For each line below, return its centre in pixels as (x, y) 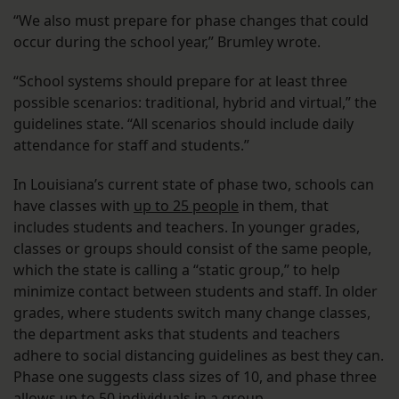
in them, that (284, 206)
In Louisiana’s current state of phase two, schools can (194, 185)
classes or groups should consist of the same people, (192, 249)
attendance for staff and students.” (131, 146)
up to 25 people (186, 206)
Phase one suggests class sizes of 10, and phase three (195, 377)
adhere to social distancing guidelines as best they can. (199, 356)
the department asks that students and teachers (177, 334)
